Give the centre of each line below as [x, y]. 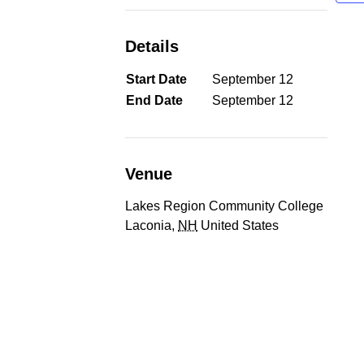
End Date [155, 100]
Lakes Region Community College [225, 206]
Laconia [149, 225]
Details [152, 46]
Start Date [157, 79]
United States [240, 225]
